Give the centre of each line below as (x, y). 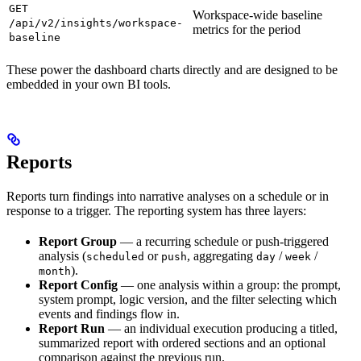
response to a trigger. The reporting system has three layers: (156, 210)
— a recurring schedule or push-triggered (223, 241)
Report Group (78, 241)
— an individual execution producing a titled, (221, 328)
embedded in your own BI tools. (89, 84)
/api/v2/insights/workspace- (96, 23)
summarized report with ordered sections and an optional (182, 342)
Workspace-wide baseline (257, 15)
